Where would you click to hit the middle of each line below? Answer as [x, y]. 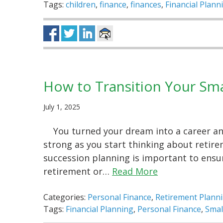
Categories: [65, 197]
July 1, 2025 [62, 107]
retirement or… [78, 171]
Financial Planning [100, 209]
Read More [135, 171]
